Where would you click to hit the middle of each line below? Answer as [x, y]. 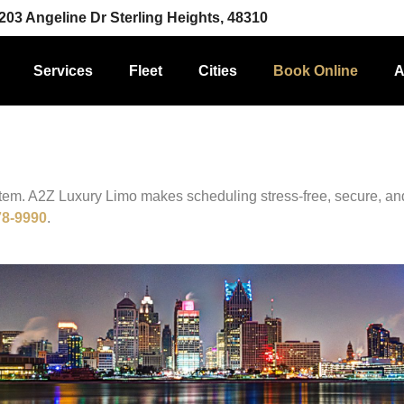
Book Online [315, 70]
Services [63, 70]
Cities [217, 70]
